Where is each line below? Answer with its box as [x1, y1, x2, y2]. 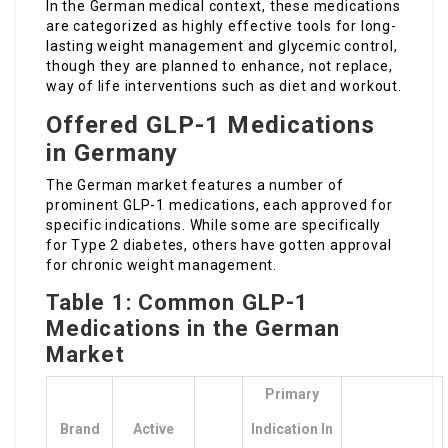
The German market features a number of [46, 177, 344, 194]
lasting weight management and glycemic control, [46, 38, 398, 55]
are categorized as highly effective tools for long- [46, 18, 397, 35]
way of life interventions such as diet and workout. [46, 78, 402, 95]
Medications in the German [46, 316, 341, 342]
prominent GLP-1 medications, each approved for [46, 197, 393, 214]
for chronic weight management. [46, 257, 278, 274]
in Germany [46, 139, 178, 168]
